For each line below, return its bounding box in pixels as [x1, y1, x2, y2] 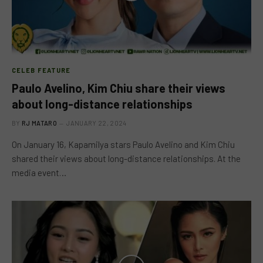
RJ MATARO [22, 119, 57, 127]
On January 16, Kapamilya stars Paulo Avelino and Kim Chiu [12, 139, 235, 150]
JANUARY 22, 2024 [66, 119, 127, 127]
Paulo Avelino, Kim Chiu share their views [12, 81, 225, 95]
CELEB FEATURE [12, 66, 71, 74]
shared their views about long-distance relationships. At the [12, 153, 241, 164]
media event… [12, 167, 66, 178]
